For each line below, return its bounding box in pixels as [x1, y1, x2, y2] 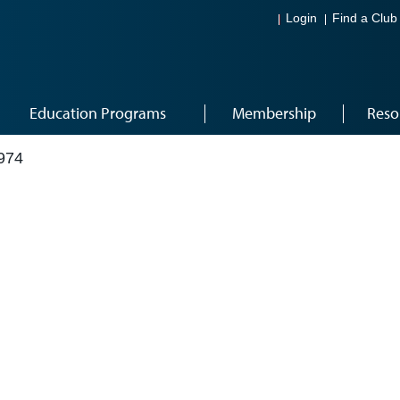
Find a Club [332, 12, 397, 26]
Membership [231, 103, 316, 123]
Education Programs [29, 103, 166, 123]
